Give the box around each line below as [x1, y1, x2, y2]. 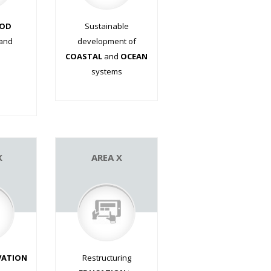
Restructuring [82, 252, 131, 263]
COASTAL [65, 50, 102, 62]
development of [77, 35, 136, 47]
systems [91, 65, 122, 77]
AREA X [91, 151, 122, 163]
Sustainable [84, 20, 129, 31]
